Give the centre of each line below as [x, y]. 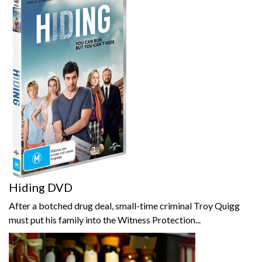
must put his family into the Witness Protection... [105, 220]
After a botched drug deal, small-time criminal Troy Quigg [124, 206]
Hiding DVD [41, 187]
